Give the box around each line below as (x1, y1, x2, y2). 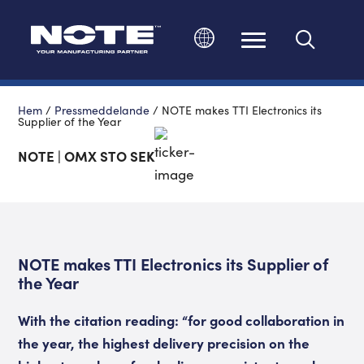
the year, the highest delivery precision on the (18, 332, 310, 353)
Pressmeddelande (54, 101, 150, 118)
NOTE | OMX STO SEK (18, 145, 155, 166)
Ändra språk (204, 48, 307, 70)
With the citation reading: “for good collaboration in (18, 310, 345, 330)
